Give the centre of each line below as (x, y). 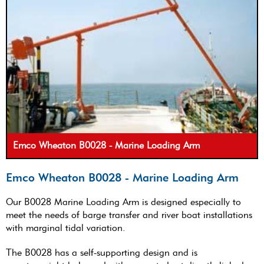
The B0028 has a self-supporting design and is (102, 252)
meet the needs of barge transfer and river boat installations (129, 214)
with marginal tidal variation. (66, 227)
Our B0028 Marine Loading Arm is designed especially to (123, 202)
